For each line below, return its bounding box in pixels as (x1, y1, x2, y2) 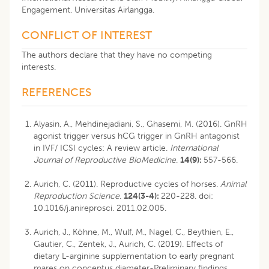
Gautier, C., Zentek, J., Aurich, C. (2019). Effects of (34, 238, 223, 249)
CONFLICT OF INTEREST (22, 28, 152, 42)
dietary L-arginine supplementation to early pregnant (34, 250, 234, 261)
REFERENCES (22, 85, 91, 99)
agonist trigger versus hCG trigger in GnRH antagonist (34, 130, 240, 141)
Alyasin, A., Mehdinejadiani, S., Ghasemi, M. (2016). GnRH (34, 118, 247, 129)
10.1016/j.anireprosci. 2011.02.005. (34, 202, 166, 213)
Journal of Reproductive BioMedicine (34, 154, 176, 165)
